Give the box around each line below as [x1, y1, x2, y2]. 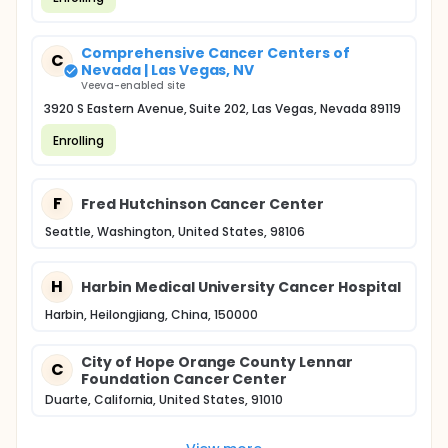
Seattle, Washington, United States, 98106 [45, 223, 305, 240]
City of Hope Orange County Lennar [81, 352, 354, 372]
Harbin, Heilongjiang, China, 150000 [45, 306, 258, 323]
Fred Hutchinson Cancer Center [81, 193, 325, 214]
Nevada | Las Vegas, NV [81, 60, 255, 80]
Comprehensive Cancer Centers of [81, 43, 351, 63]
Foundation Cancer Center [81, 369, 288, 389]
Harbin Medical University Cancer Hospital [81, 276, 401, 297]
